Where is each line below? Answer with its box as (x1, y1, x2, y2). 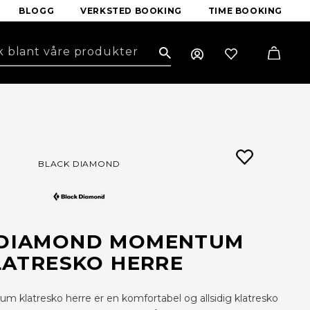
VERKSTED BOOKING (80, 6, 182, 16)
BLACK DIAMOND (37, 158, 120, 169)
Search (159, 48, 198, 62)
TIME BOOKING (208, 6, 283, 16)
